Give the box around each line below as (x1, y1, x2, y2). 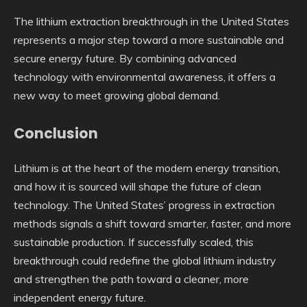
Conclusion (14, 123, 98, 143)
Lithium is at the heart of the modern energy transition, (14, 161, 280, 175)
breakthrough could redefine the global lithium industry (14, 254, 276, 268)
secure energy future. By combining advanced (14, 51, 236, 65)
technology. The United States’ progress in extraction (14, 198, 275, 212)
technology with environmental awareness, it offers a (14, 69, 275, 84)
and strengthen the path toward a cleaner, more (14, 272, 249, 286)
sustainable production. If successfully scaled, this (14, 235, 254, 249)
